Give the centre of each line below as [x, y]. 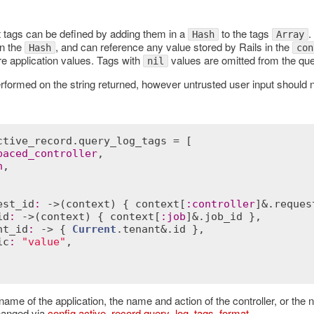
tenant [141, 229]
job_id [223, 216]
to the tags [245, 33]
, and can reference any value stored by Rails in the [173, 46]
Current [94, 229]
